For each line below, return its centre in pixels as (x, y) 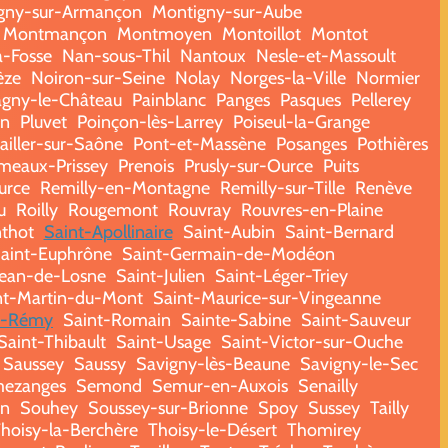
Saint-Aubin (228, 231)
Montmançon (54, 33)
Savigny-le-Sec (358, 363)
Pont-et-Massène (199, 143)
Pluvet (43, 121)
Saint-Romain (117, 319)
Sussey (333, 407)
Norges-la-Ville (287, 77)
